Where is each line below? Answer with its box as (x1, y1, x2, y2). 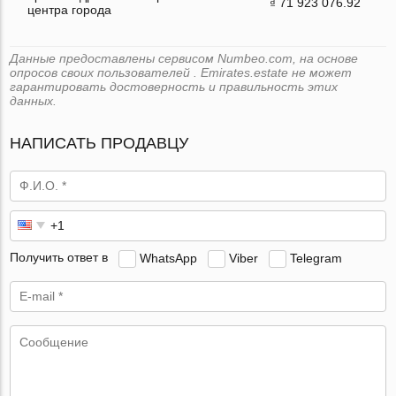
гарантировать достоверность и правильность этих (10, 79, 339, 94)
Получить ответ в (10, 250, 109, 265)
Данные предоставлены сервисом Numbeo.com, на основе (10, 50, 359, 65)
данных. (10, 93, 57, 108)
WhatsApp (140, 250, 198, 265)
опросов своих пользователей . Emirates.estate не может (10, 65, 353, 80)
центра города (27, 2, 112, 17)
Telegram (290, 250, 343, 265)
